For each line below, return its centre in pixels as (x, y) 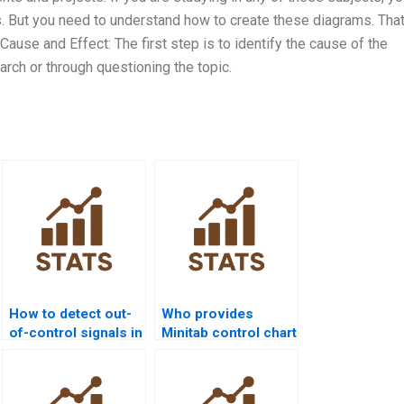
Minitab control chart (229, 333)
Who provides (207, 314)
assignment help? (219, 352)
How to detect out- (70, 314)
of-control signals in (76, 333)
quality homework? (71, 352)
